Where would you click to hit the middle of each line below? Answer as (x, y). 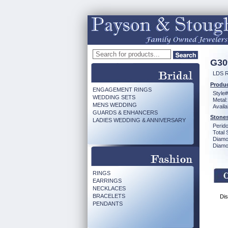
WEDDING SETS (114, 97)
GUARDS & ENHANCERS (125, 112)
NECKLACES (109, 188)
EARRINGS (107, 181)
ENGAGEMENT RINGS (122, 90)
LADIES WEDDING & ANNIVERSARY (139, 120)
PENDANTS (108, 204)
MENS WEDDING (115, 105)
